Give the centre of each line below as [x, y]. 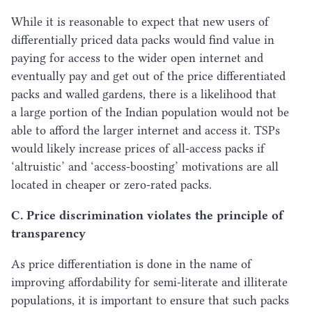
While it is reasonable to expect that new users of [140, 21]
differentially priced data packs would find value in [143, 39]
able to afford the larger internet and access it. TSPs [146, 130]
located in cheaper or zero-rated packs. [111, 184]
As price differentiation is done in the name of [131, 264]
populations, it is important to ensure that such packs [150, 300]
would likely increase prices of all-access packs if [140, 148]
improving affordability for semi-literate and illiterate [149, 282]
